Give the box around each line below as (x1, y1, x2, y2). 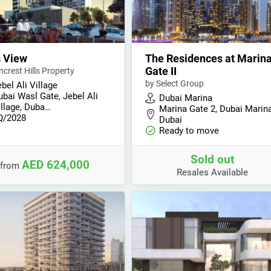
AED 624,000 (21, 158, 90, 172)
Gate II (145, 65, 177, 77)
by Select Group (145, 79, 204, 88)
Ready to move (159, 125, 220, 136)
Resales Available (176, 166, 248, 178)
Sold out (190, 152, 234, 166)
